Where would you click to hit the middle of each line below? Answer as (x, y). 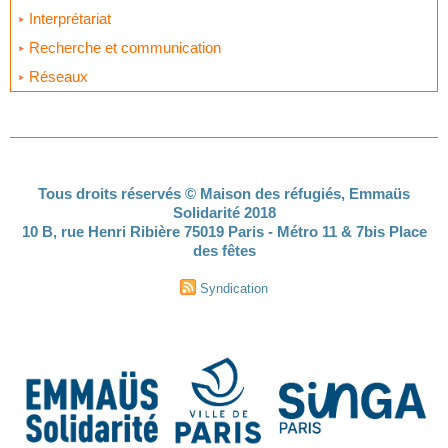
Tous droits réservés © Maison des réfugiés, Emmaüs (224, 193)
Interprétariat (68, 18)
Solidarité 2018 (224, 212)
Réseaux (56, 76)
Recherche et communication (123, 47)
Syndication (234, 288)
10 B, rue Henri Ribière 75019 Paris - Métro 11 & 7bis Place (224, 231)
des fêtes (224, 250)
